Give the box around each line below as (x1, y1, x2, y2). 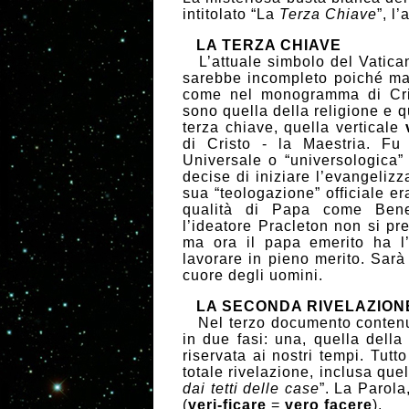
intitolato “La (183, 5, 279, 22)
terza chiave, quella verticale (183, 119, 405, 135)
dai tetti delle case (183, 380, 320, 396)
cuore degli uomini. (183, 267, 323, 283)
